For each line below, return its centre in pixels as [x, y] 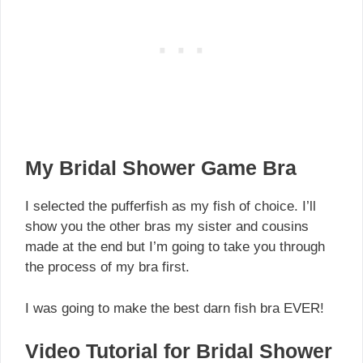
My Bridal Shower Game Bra [161, 168]
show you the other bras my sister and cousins [167, 227]
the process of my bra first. [107, 267]
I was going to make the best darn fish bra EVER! [175, 308]
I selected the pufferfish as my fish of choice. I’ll [171, 207]
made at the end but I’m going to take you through [175, 247]
